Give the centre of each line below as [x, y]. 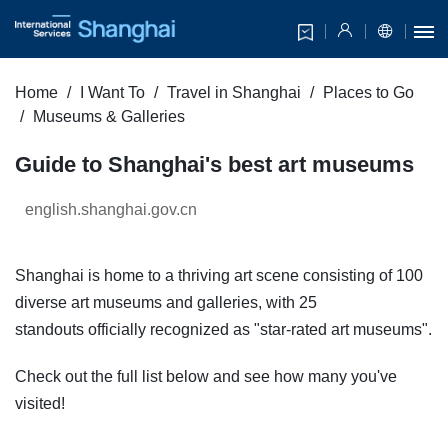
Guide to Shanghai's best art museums [214, 165]
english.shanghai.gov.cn [111, 210]
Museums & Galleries [109, 117]
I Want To [112, 93]
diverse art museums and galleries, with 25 [166, 303]
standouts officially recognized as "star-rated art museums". [223, 330]
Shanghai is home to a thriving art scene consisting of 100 [219, 276]
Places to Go [368, 93]
